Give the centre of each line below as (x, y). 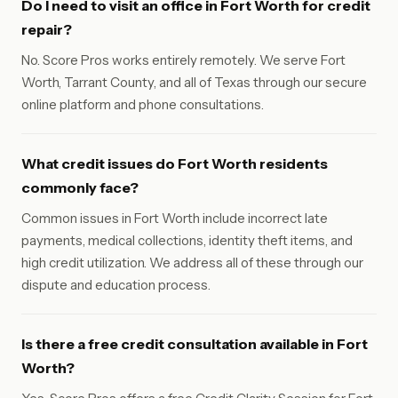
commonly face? (80, 187)
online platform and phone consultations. (143, 104)
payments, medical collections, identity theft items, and (187, 240)
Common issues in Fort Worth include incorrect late (175, 218)
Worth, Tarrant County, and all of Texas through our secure (194, 82)
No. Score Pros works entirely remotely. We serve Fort (183, 60)
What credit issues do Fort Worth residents (175, 163)
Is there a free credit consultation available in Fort (195, 344)
